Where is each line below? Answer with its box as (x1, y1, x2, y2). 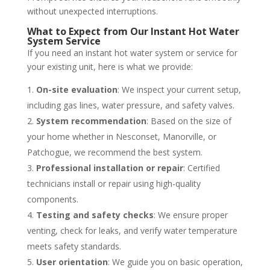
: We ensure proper (153, 209, 228, 221)
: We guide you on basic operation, (107, 256, 243, 268)
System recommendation (36, 115, 146, 127)
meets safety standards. (27, 240, 121, 253)
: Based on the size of (146, 115, 231, 127)
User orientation (36, 256, 108, 268)
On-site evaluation (36, 84, 118, 96)
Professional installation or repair (36, 162, 183, 174)
